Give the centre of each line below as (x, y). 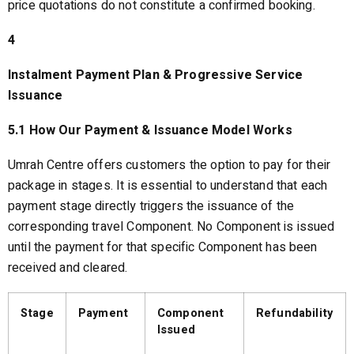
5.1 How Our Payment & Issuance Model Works (150, 130)
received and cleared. (68, 268)
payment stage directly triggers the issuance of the (151, 206)
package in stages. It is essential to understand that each (168, 186)
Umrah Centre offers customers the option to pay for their (169, 165)
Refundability (295, 313)
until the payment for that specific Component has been (163, 247)
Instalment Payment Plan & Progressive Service (156, 75)
